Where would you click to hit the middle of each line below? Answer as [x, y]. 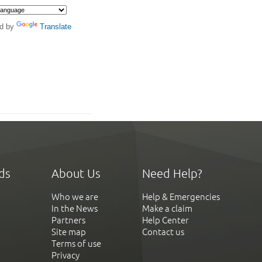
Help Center [166, 220]
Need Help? [172, 174]
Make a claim [167, 209]
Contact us [163, 232]
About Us [76, 174]
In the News [75, 209]
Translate [56, 27]
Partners [68, 220]
